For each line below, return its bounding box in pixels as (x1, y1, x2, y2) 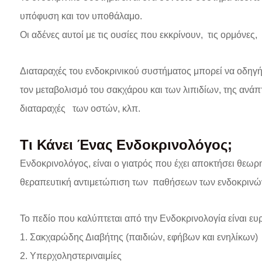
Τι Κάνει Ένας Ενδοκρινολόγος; (20, 137, 232, 153)
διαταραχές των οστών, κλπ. (20, 104, 140, 113)
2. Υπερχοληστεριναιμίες (20, 251, 122, 261)
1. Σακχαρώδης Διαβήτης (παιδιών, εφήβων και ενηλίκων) (20, 232, 258, 242)
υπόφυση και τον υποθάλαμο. (20, 11, 142, 21)
